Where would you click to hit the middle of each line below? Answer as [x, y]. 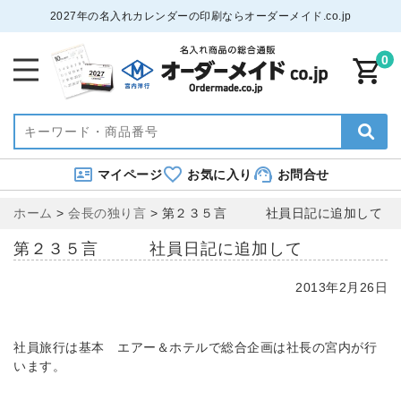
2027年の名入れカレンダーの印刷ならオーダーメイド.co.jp [200, 16]
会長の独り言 [107, 213]
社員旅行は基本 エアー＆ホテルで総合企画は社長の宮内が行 [195, 347]
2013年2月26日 [342, 287]
